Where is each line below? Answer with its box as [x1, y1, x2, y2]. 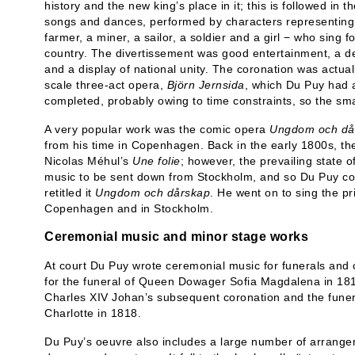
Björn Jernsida [166, 78, 245, 91]
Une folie [132, 155, 181, 167]
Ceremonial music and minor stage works [44, 230, 308, 243]
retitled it [44, 186, 95, 199]
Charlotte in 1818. [44, 307, 141, 319]
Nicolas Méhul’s [44, 155, 132, 167]
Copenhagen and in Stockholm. [44, 202, 213, 215]
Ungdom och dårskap [95, 186, 210, 199]
